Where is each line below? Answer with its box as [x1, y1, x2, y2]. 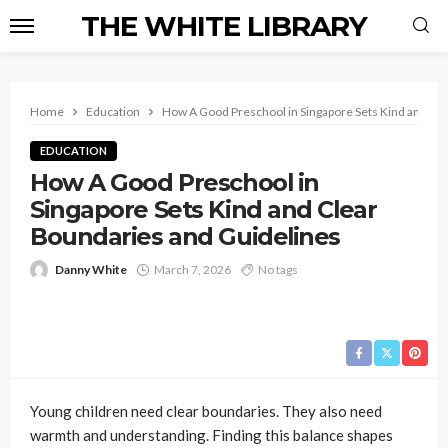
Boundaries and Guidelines [30, 222, 340, 251]
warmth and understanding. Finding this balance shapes [30, 426, 393, 444]
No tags [258, 262, 298, 277]
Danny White [55, 262, 127, 277]
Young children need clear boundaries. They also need [30, 402, 382, 420]
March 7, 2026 [154, 262, 231, 277]
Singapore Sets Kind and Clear [30, 195, 377, 224]
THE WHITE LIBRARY [81, 9, 367, 43]
